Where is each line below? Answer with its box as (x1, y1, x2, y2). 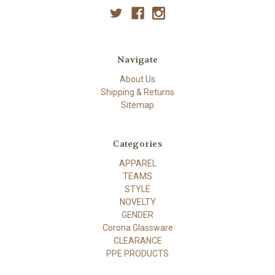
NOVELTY (119, 197, 156, 207)
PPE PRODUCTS (106, 249, 169, 259)
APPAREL (118, 158, 157, 169)
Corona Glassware (102, 223, 173, 233)
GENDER (122, 210, 153, 220)
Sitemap (121, 100, 154, 110)
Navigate (117, 54, 158, 66)
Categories (113, 138, 162, 150)
